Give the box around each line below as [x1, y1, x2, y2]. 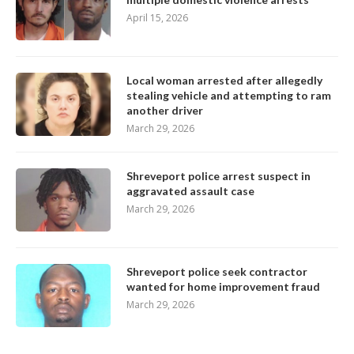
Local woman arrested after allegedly [126, 73, 322, 87]
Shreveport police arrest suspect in [126, 168, 311, 183]
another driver [126, 103, 203, 117]
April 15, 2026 [126, 10, 188, 24]
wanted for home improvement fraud [126, 279, 320, 293]
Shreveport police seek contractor [126, 264, 307, 278]
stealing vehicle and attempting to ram [126, 88, 331, 102]
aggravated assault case [126, 183, 254, 198]
